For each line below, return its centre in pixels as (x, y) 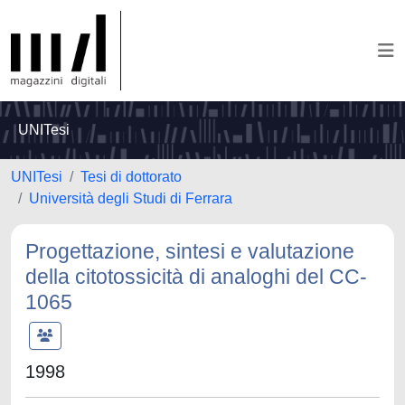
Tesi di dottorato (131, 177)
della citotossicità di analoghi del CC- (196, 277)
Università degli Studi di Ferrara (131, 198)
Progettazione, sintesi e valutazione (190, 251)
